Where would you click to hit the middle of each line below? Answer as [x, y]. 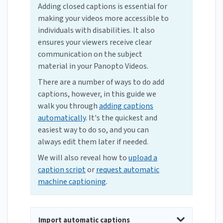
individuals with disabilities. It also [96, 31]
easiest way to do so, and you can [93, 130]
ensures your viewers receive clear [95, 43]
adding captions [126, 106]
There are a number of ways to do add [101, 82]
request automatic [128, 170]
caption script [62, 170]
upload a [143, 158]
